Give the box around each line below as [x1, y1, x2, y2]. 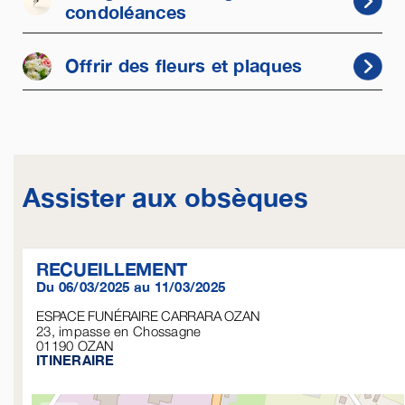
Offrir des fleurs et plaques [64, 55, 303, 77]
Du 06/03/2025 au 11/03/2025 [35, 278, 226, 296]
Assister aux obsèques [22, 182, 308, 213]
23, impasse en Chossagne [35, 323, 202, 340]
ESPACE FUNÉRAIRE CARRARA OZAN [35, 307, 260, 325]
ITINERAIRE [35, 352, 115, 369]
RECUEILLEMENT [35, 258, 188, 280]
